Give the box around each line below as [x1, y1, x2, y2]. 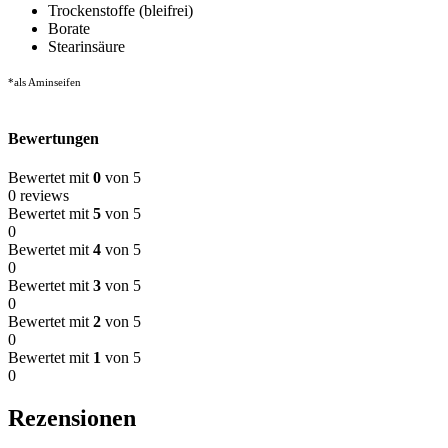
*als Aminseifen [8, 76, 81, 88]
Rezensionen [8, 405, 136, 432]
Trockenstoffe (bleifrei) [48, 2, 193, 19]
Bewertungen [8, 130, 99, 147]
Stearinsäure [48, 38, 125, 55]
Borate [48, 20, 90, 37]
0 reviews [8, 187, 69, 205]
